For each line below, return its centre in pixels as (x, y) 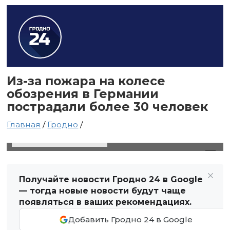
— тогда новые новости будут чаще (103, 191)
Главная (24, 124)
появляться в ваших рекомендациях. (106, 202)
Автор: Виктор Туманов (166, 138)
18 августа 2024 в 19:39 (60, 138)
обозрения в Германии (83, 94)
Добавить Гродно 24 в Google (130, 219)
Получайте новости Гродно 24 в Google (111, 179)
